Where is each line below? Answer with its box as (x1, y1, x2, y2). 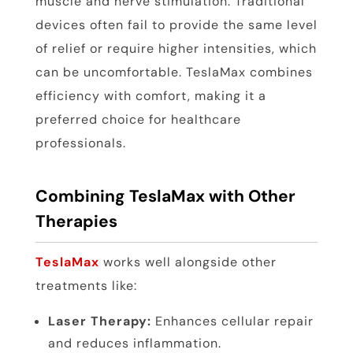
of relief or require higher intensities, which (35, 40, 317, 58)
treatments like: (35, 277, 137, 295)
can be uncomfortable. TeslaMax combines (35, 64, 313, 81)
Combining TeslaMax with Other (35, 185, 295, 208)
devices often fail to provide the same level (35, 17, 318, 34)
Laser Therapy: (47, 313, 151, 330)
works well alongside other (102, 254, 277, 271)
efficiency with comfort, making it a (35, 87, 266, 105)
